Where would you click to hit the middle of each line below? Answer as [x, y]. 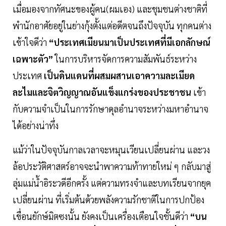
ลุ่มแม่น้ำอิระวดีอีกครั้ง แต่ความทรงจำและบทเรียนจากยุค [112, 183]
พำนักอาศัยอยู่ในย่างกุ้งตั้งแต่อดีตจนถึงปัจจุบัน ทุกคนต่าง [112, 26]
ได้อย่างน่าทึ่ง [36, 126]
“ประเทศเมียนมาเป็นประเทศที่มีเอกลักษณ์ [130, 42]
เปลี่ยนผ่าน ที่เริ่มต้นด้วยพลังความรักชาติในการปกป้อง [108, 200]
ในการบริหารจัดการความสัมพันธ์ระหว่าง [126, 59]
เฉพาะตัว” [34, 59]
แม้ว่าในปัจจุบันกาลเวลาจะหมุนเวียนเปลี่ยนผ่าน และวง [111, 150]
